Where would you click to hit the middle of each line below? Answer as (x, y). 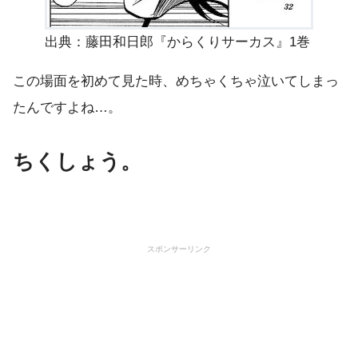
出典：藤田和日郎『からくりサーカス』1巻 (177, 41)
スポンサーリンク (179, 249)
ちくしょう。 (77, 162)
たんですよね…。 (67, 107)
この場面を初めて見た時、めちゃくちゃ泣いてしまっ (176, 81)
